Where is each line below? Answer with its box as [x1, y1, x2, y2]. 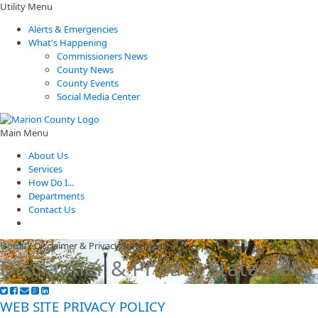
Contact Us [28, 203, 75, 216]
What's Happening [28, 36, 107, 49]
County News [57, 63, 114, 76]
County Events [57, 77, 119, 89]
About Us [28, 149, 68, 162]
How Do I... [28, 176, 74, 189]
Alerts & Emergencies [28, 23, 118, 35]
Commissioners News [57, 50, 148, 62]
